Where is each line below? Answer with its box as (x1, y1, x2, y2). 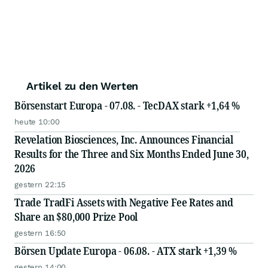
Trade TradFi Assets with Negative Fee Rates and (14, 195, 233, 210)
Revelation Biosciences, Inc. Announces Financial (14, 132, 233, 147)
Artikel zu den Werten (26, 80, 139, 93)
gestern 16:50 (14, 229, 66, 238)
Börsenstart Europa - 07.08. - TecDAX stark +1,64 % (14, 98, 240, 113)
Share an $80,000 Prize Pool (14, 209, 138, 224)
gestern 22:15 (14, 180, 66, 190)
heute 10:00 (14, 117, 60, 127)
